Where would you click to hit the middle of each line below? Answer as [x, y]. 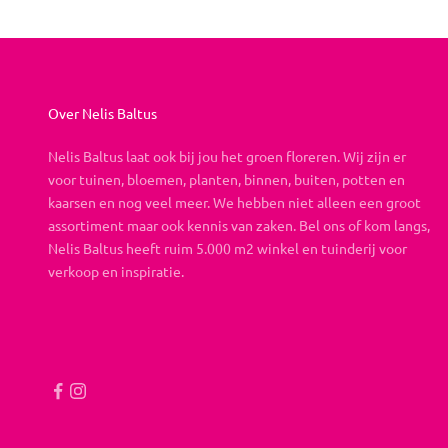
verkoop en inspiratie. [116, 270]
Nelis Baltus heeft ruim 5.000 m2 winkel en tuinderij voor [227, 247]
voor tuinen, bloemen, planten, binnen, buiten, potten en [226, 178]
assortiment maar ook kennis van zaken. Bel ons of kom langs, [239, 224]
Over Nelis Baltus [102, 112]
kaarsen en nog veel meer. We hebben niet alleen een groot [234, 201]
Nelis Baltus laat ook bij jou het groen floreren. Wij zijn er [227, 155]
